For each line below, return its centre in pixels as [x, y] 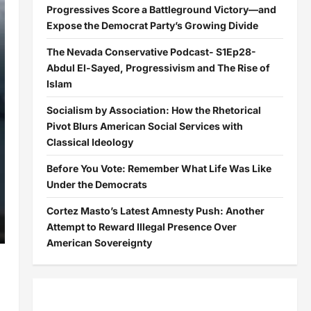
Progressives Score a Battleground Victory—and [161, 9]
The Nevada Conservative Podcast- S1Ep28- [151, 52]
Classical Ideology [90, 142]
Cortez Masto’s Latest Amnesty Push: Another [155, 211]
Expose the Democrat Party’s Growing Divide [152, 25]
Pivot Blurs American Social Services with [144, 126]
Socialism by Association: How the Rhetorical [153, 110]
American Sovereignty [99, 243]
